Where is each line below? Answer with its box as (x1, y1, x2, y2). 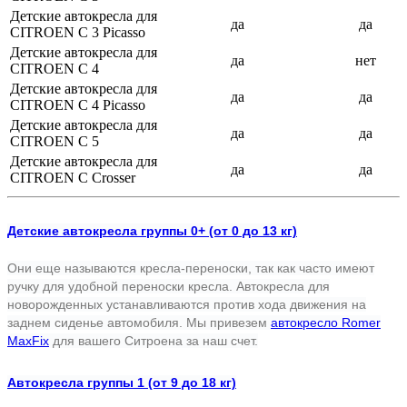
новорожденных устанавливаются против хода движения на (7, 296, 366, 312)
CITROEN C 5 (10, 133, 99, 149)
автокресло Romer (271, 314, 381, 330)
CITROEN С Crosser (10, 169, 135, 185)
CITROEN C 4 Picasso (10, 96, 145, 113)
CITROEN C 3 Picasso (10, 24, 145, 40)
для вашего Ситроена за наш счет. (49, 333, 258, 348)
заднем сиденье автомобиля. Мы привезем (7, 314, 271, 330)
